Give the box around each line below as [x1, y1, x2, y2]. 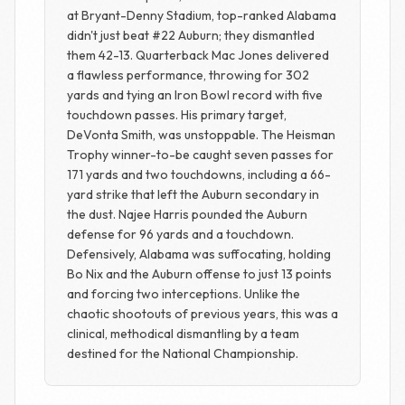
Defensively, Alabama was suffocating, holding [67, 246, 331, 262]
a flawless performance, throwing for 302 [67, 67, 309, 83]
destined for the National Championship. [67, 345, 298, 362]
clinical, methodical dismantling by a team [67, 325, 299, 342]
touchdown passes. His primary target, [67, 107, 287, 123]
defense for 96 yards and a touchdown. [67, 226, 294, 242]
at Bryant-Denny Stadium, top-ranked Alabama [67, 7, 336, 24]
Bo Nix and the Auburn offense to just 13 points [67, 266, 332, 282]
